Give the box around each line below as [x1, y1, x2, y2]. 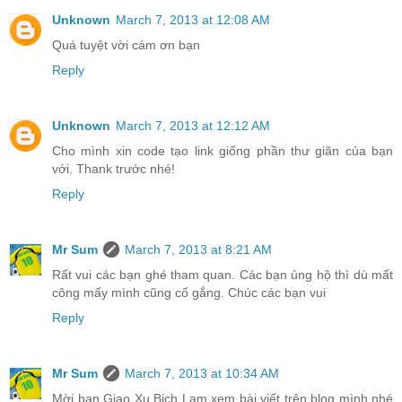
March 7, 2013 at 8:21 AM [125, 242, 272, 258]
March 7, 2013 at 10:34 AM [125, 366, 279, 381]
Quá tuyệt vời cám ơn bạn [52, 38, 200, 53]
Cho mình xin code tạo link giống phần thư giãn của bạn [52, 144, 393, 159]
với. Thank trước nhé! [52, 162, 175, 177]
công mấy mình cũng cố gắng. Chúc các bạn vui [52, 285, 326, 301]
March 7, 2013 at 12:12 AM [116, 118, 270, 134]
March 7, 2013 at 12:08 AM [116, 13, 270, 28]
